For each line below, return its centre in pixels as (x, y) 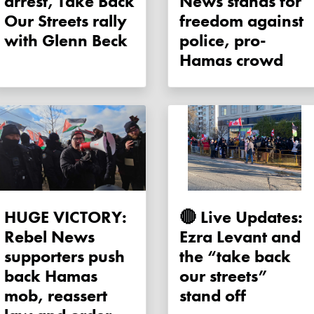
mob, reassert (56, 296)
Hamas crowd (231, 60)
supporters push (64, 257)
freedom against (241, 21)
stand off (213, 296)
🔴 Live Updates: (241, 217)
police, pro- (223, 41)
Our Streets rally (66, 21)
